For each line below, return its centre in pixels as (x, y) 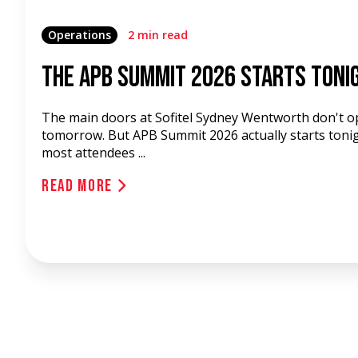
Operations (80, 35)
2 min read (158, 35)
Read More (79, 186)
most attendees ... (93, 153)
